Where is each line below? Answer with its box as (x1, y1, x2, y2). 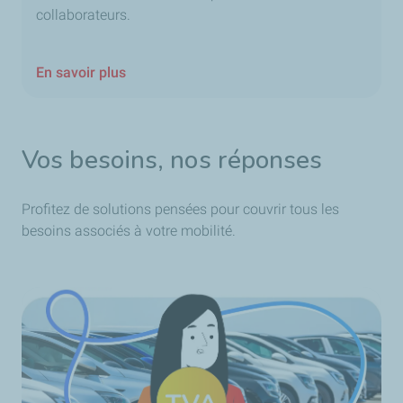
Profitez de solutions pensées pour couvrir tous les (22, 200, 339, 218)
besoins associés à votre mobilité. (22, 221, 236, 239)
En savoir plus (36, 63, 126, 81)
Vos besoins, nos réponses (22, 142, 323, 177)
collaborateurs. (36, 5, 134, 23)
